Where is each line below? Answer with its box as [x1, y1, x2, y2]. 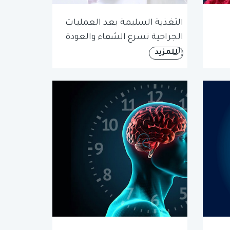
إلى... [164, 47, 183, 56]
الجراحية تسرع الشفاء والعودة [65, 33, 183, 42]
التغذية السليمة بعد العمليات [65, 18, 183, 28]
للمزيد [154, 49, 178, 57]
